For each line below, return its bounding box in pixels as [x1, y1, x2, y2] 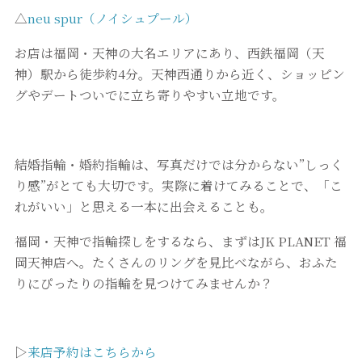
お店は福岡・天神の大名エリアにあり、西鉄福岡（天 [14, 44, 325, 62]
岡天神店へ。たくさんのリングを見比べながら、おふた [14, 252, 338, 271]
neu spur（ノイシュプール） [27, 9, 198, 27]
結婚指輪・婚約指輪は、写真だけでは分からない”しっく [14, 154, 343, 173]
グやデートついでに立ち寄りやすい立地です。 [14, 86, 285, 104]
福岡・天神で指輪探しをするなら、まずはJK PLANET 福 [14, 231, 347, 250]
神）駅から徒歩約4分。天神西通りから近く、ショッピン [14, 65, 345, 83]
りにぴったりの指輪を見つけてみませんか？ [14, 273, 273, 292]
